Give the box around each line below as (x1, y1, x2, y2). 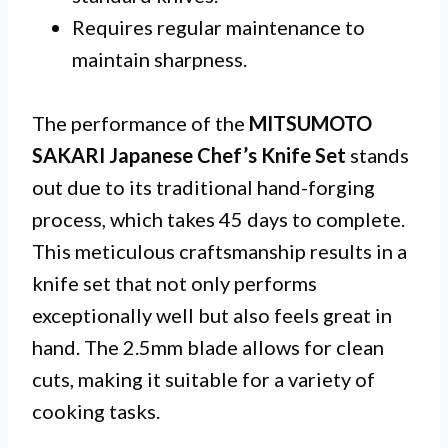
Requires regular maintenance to (72, 14, 365, 39)
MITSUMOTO (249, 110, 372, 135)
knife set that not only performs (32, 270, 317, 295)
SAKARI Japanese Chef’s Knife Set (32, 142, 346, 167)
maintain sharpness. (72, 46, 247, 71)
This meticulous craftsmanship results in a (32, 238, 407, 263)
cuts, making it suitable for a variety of (32, 366, 375, 391)
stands (346, 142, 409, 167)
